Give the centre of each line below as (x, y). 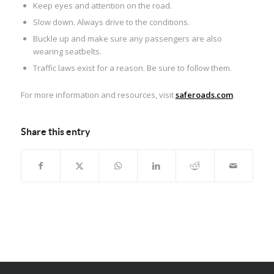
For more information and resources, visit (98, 94)
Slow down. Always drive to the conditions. (112, 22)
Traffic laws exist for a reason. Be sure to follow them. (132, 68)
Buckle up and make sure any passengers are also (127, 38)
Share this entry (55, 131)
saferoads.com (204, 94)
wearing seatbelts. (67, 51)
